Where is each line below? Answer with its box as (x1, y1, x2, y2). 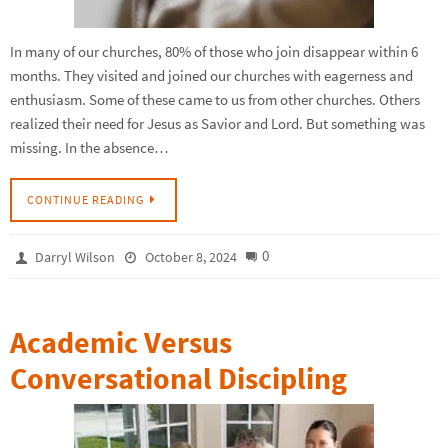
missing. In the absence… (10, 137, 169, 157)
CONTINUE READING (27, 192, 144, 208)
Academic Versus (10, 323, 232, 362)
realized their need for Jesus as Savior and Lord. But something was (10, 113, 425, 133)
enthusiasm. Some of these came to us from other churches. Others (10, 89, 420, 109)
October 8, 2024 (144, 248, 237, 267)
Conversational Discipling (10, 359, 347, 398)
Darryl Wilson (35, 248, 116, 267)
